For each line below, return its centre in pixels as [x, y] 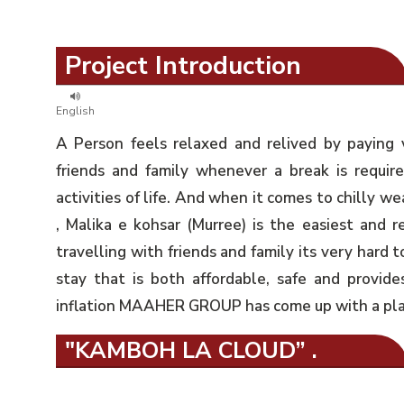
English [75, 110]
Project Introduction [183, 65]
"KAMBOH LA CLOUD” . [191, 350]
